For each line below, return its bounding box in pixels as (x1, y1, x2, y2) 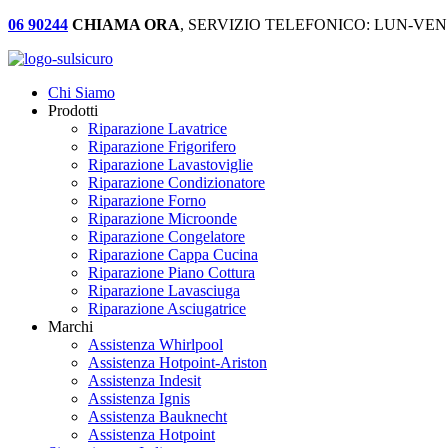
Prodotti (48, 102, 98, 119)
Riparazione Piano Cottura (88, 264, 255, 281)
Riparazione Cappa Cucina (88, 246, 258, 263)
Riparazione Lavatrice (88, 120, 227, 137)
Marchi (48, 318, 93, 335)
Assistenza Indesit (88, 372, 201, 389)
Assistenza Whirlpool (88, 336, 223, 353)
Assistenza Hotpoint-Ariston (88, 354, 267, 371)
